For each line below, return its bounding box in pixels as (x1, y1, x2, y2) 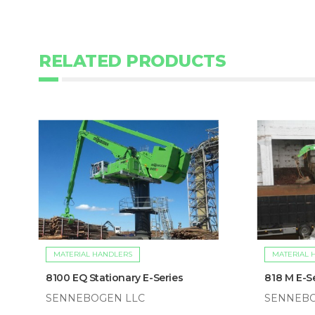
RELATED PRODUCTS (39, 50, 226, 71)
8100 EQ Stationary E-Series (46, 271, 184, 285)
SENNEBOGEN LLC (46, 292, 145, 305)
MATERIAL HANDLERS (53, 250, 132, 259)
